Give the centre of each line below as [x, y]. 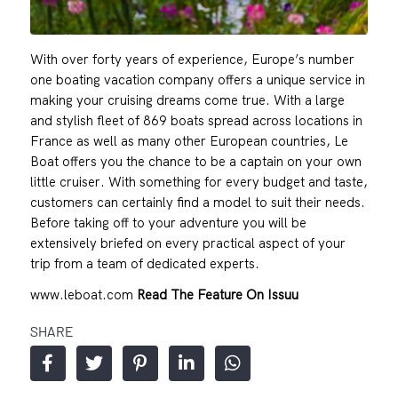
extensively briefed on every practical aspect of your [187, 243]
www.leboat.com [83, 294]
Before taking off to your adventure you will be [168, 222]
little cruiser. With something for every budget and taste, [199, 181]
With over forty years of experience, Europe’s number [192, 59]
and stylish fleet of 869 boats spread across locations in [196, 120]
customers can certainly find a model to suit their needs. [197, 202]
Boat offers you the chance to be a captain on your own [195, 161]
